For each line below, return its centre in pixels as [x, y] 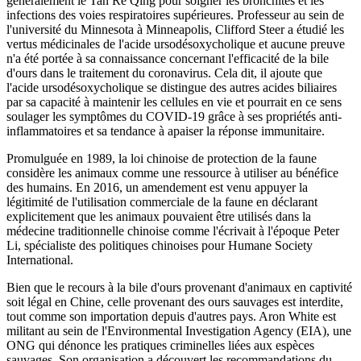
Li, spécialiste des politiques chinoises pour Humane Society [160, 246]
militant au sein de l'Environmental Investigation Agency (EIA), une [179, 331]
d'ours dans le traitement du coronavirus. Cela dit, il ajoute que [164, 73]
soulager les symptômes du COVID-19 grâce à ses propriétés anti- [174, 117]
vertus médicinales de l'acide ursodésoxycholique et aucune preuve [176, 44]
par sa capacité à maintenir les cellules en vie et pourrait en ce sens [174, 102]
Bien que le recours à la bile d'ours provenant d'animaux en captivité [179, 288]
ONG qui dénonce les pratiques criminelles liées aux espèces [160, 346]
